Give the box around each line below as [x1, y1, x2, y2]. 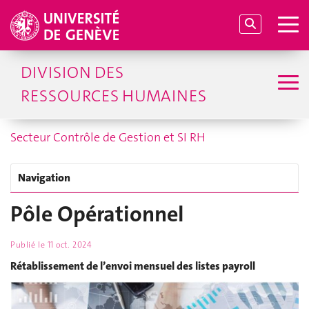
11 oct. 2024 [47, 239, 92, 251]
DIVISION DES [21, 61, 123, 83]
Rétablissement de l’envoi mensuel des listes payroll [10, 258, 255, 273]
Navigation [18, 170, 70, 185]
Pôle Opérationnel [10, 200, 184, 228]
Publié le [10, 239, 48, 251]
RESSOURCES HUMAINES [21, 85, 206, 107]
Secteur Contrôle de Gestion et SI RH [10, 129, 206, 146]
